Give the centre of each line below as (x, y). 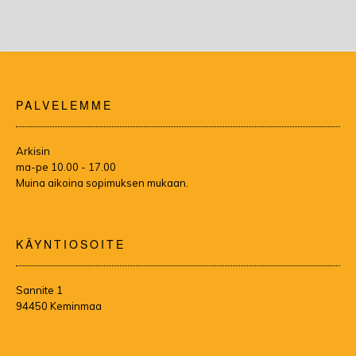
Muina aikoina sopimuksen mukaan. (102, 182)
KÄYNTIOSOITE (71, 244)
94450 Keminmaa (59, 306)
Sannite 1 (39, 290)
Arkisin (33, 151)
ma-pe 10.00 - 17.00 (66, 166)
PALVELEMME (64, 104)
